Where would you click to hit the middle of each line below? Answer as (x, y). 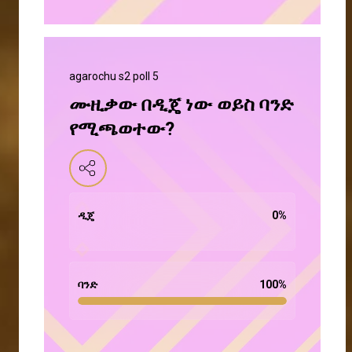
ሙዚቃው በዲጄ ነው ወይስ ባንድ (181, 105)
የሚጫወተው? (122, 129)
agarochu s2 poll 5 (114, 77)
